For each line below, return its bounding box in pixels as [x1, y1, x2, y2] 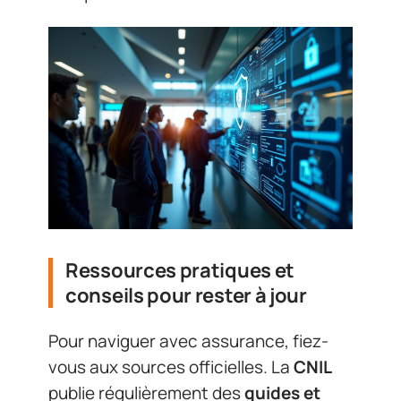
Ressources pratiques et [65, 257, 295, 285]
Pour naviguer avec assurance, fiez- [48, 328, 328, 353]
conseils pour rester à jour [65, 282, 307, 310]
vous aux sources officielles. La [48, 354, 294, 379]
